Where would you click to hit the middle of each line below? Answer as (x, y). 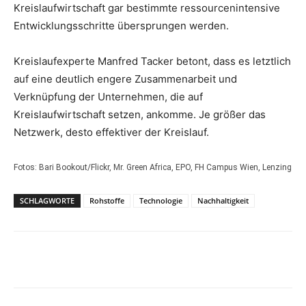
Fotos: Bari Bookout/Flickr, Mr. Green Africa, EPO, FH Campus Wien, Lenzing (153, 167)
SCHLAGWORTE (47, 200)
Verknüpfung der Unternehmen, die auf (108, 97)
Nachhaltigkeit (223, 200)
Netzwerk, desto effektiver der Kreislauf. (111, 132)
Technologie (161, 200)
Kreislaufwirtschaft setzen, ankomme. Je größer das (140, 114)
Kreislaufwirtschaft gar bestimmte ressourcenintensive (147, 8)
